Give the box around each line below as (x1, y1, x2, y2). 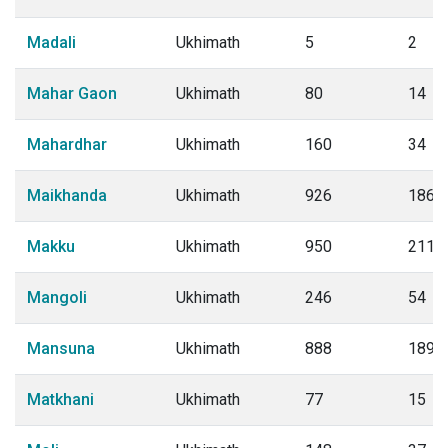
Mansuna (27, 339, 95, 358)
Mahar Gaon (27, 84, 117, 103)
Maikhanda (27, 186, 107, 205)
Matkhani (27, 390, 94, 409)
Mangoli (27, 288, 87, 307)
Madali (27, 33, 76, 52)
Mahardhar (27, 135, 107, 154)
